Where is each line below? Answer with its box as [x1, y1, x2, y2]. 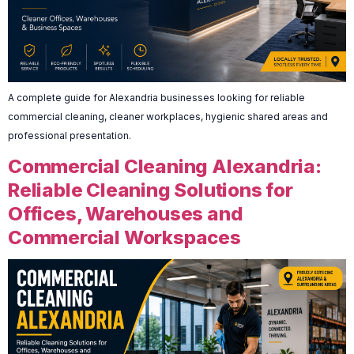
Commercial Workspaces [8, 226, 241, 250]
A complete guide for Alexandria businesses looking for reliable [8, 92, 305, 104]
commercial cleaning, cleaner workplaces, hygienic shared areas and [8, 111, 328, 123]
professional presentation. [8, 130, 131, 142]
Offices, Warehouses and [8, 202, 243, 226]
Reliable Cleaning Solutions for [8, 179, 293, 202]
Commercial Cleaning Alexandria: [8, 155, 322, 179]
